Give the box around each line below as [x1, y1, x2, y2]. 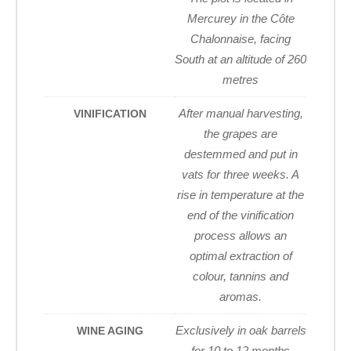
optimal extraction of [189, 249, 292, 263]
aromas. [219, 290, 262, 304]
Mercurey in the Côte [186, 12, 295, 26]
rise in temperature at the [177, 188, 304, 202]
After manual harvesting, [178, 107, 303, 121]
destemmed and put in [183, 147, 298, 161]
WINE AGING [76, 324, 143, 338]
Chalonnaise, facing [190, 32, 291, 46]
